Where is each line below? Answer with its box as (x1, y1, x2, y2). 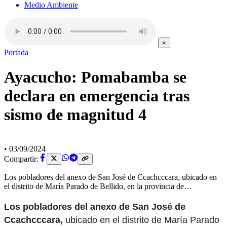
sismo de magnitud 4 (4, 105, 146, 124)
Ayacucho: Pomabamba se (4, 68, 186, 87)
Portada (4, 48, 28, 57)
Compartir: (4, 155, 39, 164)
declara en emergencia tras (4, 87, 190, 105)
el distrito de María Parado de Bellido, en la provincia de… (4, 182, 192, 191)
